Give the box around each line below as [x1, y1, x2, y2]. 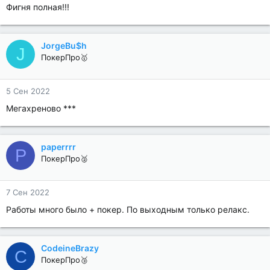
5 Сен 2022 [6, 86, 50, 96]
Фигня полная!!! [6, 2, 69, 12]
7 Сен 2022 [6, 187, 49, 197]
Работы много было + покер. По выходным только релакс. [6, 204, 250, 215]
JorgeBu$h [41, 40, 87, 51]
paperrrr [41, 142, 76, 152]
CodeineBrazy [41, 243, 99, 253]
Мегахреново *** [6, 103, 76, 113]
